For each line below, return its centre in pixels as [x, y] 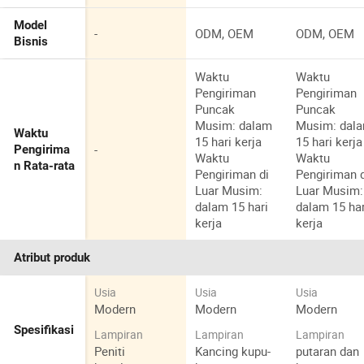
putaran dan [328, 351]
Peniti [110, 351]
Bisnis [31, 42]
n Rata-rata [45, 166]
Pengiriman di [232, 174]
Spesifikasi [44, 330]
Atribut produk [52, 258]
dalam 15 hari [232, 207]
